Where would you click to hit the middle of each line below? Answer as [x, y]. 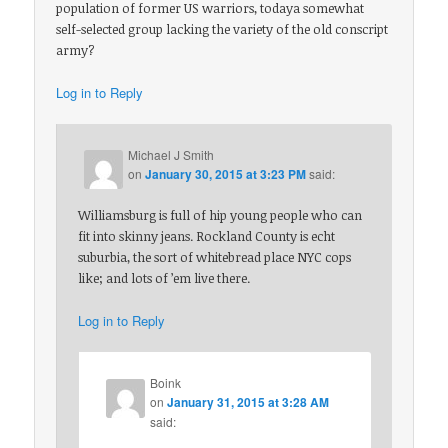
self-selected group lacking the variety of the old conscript [222, 28]
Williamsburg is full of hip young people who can [220, 215]
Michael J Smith [171, 154]
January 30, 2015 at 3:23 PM [226, 173]
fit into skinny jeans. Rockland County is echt [207, 236]
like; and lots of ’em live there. [164, 278]
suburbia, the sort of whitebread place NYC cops [215, 257]
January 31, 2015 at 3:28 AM [248, 402]
